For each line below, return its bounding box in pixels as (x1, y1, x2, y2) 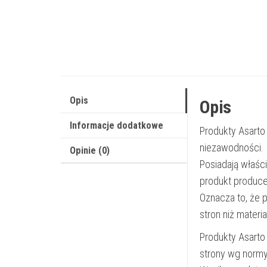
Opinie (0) (70, 144, 110, 156)
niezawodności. (199, 141, 263, 154)
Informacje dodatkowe (70, 119, 163, 131)
